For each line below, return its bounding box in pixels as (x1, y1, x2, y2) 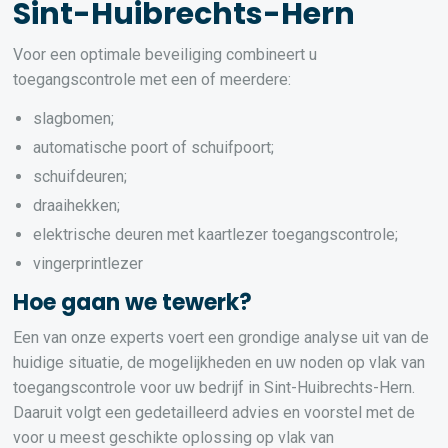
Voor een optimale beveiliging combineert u (13, 45, 318, 64)
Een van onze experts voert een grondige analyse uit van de (13, 328, 430, 347)
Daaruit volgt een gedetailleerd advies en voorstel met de (13, 403, 416, 422)
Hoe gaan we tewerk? (13, 287, 253, 318)
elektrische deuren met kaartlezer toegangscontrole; (33, 225, 399, 244)
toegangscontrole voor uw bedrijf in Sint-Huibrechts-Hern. (13, 378, 416, 397)
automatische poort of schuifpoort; (33, 138, 275, 157)
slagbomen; (33, 109, 115, 128)
